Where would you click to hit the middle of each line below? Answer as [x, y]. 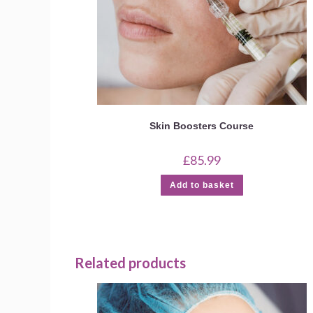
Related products [130, 263]
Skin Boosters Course [202, 125]
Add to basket [202, 185]
